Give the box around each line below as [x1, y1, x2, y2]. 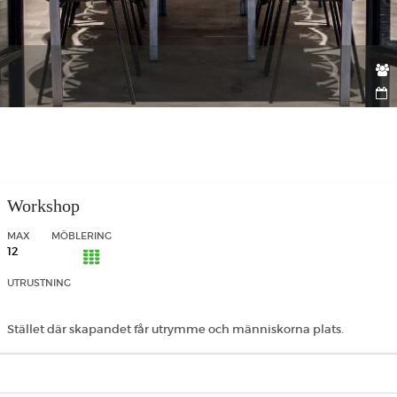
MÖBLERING [51, 230, 112, 242]
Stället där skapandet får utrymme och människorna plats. [7, 322, 344, 337]
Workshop [7, 196, 80, 215]
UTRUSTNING [7, 276, 71, 289]
